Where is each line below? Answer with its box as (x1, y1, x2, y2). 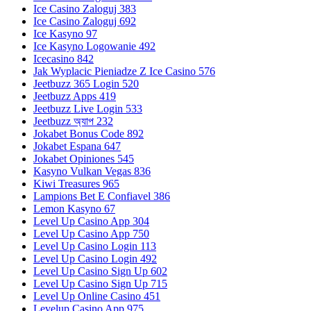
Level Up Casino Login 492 (33, 253, 157, 265)
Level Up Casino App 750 (33, 228, 149, 240)
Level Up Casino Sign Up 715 (33, 278, 167, 290)
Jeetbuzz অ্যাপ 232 (33, 115, 113, 128)
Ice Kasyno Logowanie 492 (33, 40, 155, 53)
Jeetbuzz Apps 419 (33, 90, 116, 103)
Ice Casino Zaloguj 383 (33, 3, 136, 15)
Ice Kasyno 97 (33, 28, 97, 40)
